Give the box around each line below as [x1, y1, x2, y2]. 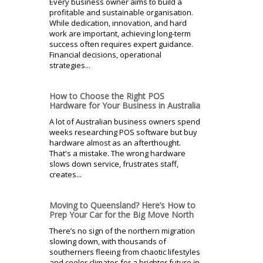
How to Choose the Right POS [49, 90, 164, 102]
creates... [49, 168, 82, 180]
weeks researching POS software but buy [49, 126, 197, 137]
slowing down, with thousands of [49, 235, 166, 247]
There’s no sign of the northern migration [49, 225, 195, 236]
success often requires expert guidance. [49, 38, 193, 49]
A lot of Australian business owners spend [49, 116, 200, 127]
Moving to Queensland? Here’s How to [49, 199, 195, 211]
